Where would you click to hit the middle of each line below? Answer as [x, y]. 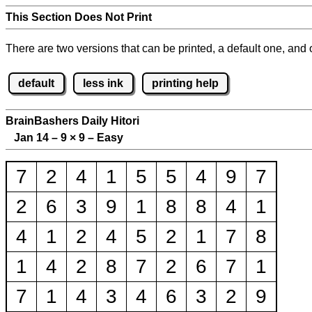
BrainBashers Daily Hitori [72, 121]
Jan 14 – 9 [38, 138]
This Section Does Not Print [79, 17]
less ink [103, 83]
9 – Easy [100, 138]
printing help [185, 83]
